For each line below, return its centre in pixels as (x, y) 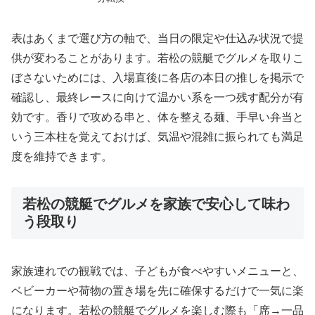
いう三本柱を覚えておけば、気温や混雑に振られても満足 (157, 136)
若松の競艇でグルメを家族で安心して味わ (156, 204)
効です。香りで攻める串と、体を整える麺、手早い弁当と (157, 117)
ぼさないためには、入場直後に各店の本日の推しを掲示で (157, 77)
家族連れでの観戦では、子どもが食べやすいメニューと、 (157, 271)
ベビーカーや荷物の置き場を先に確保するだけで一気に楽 (157, 291)
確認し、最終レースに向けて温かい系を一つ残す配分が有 (157, 97)
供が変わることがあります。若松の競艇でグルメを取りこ (157, 58)
